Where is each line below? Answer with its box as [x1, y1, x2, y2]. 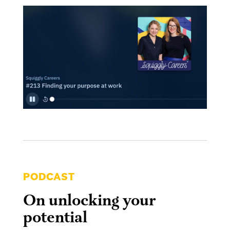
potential [23, 207, 87, 228]
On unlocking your [23, 190, 156, 211]
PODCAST [23, 170, 75, 183]
